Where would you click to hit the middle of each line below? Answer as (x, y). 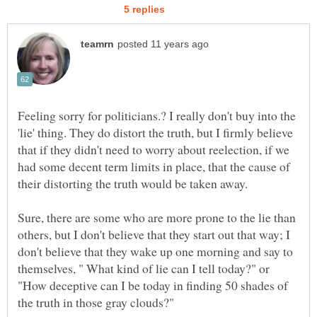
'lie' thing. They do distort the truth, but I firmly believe (155, 133)
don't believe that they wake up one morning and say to (155, 252)
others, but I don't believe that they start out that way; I (154, 235)
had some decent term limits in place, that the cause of (154, 167)
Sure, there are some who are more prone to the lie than (157, 218)
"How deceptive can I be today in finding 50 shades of (153, 286)
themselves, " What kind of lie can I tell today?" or (144, 269)
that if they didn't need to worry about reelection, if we (154, 150)
